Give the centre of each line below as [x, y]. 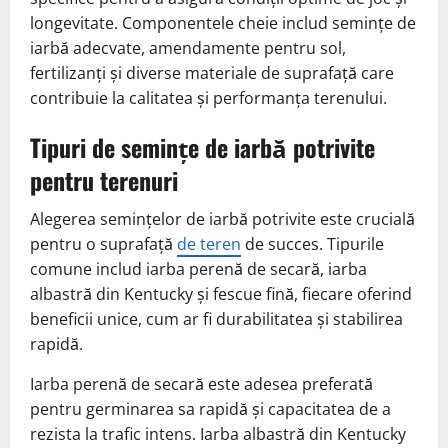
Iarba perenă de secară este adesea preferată [201, 384]
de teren [209, 244]
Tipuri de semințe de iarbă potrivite [202, 147]
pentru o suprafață [103, 244]
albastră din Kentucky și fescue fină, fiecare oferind [221, 294]
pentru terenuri [104, 180]
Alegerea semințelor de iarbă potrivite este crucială [222, 219]
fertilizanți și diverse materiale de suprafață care [212, 73]
